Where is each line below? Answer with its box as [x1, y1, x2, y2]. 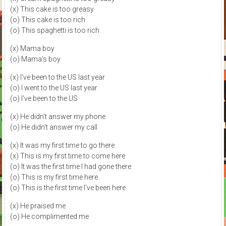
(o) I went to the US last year [10, 83, 97, 92]
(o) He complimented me [10, 212, 89, 220]
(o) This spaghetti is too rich [10, 26, 99, 34]
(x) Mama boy [10, 44, 54, 52]
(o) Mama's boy [10, 54, 61, 63]
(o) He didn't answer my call [10, 123, 97, 131]
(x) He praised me [10, 201, 66, 210]
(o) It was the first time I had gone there [10, 162, 131, 171]
